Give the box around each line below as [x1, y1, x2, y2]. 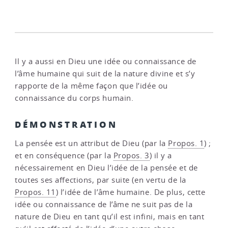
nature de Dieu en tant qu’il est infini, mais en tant [15, 212, 205, 222]
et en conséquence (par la [15, 151, 113, 161]
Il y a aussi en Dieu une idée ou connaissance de [15, 56, 196, 67]
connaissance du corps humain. [15, 93, 134, 103]
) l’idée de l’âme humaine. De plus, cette [55, 187, 206, 197]
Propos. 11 [15, 187, 56, 197]
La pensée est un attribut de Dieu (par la [15, 138, 168, 149]
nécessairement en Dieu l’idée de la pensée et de [15, 163, 198, 173]
